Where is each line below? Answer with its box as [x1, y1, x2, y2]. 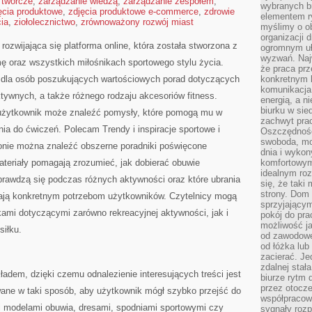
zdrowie [204, 6, 235, 17]
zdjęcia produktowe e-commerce [68, 6, 198, 17]
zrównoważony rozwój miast [81, 17, 194, 27]
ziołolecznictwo [14, 17, 75, 27]
